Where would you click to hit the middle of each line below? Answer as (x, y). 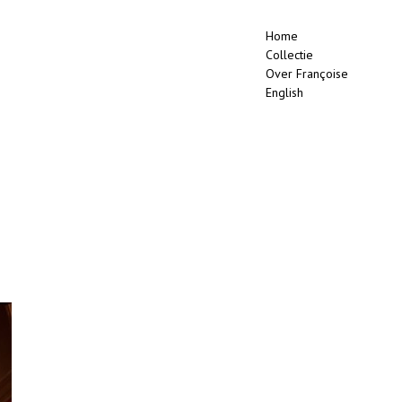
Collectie (290, 55)
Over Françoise (307, 74)
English (285, 92)
